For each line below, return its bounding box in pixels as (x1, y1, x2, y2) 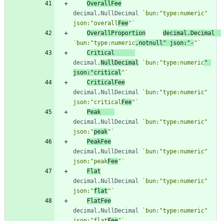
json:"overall (73, 19, 118, 27)
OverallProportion (87, 29, 146, 37)
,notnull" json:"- (135, 39, 194, 46)
